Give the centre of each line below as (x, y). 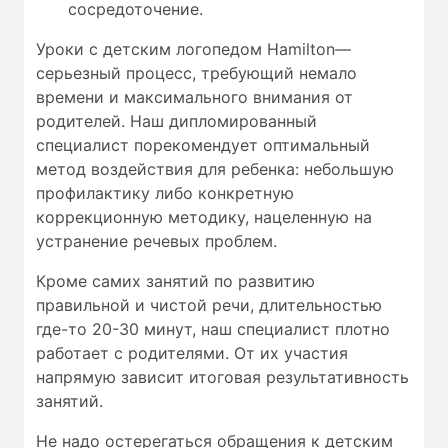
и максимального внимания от (228, 96)
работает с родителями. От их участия (192, 352)
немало (328, 72)
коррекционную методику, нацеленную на (204, 216)
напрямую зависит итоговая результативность (222, 376)
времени (70, 96)
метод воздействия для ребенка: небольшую (215, 168)
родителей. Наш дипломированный (176, 120)
